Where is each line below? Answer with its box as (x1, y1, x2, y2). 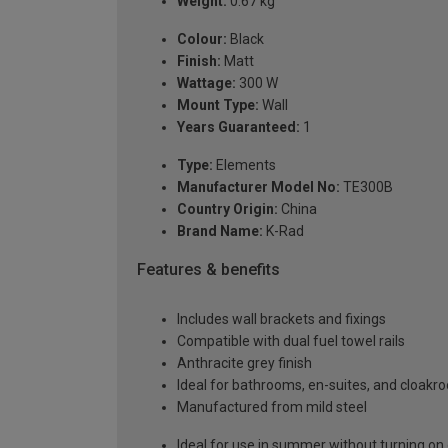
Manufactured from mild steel (177, 399, 367, 416)
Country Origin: (177, 200, 278, 217)
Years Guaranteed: (177, 118, 300, 135)
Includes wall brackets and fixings (177, 311, 386, 328)
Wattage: (177, 74, 236, 91)
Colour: (177, 30, 227, 47)
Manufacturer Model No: (177, 178, 340, 195)
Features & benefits (137, 259, 280, 279)
